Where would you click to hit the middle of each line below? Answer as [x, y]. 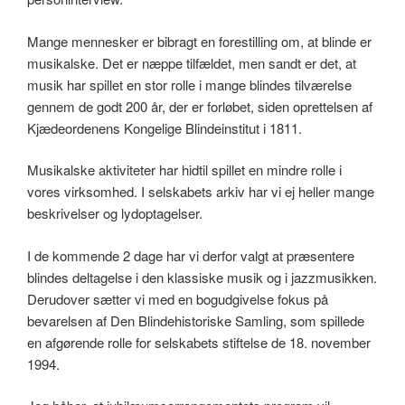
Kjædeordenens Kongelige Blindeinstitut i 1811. [165, 127]
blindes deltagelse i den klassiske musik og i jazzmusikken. [202, 277]
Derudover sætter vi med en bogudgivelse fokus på [178, 298]
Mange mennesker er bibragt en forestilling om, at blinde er [199, 41]
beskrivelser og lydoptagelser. [115, 213]
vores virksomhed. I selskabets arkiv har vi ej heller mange [201, 192]
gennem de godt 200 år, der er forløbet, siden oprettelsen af [200, 106]
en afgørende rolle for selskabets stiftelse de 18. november [199, 342]
